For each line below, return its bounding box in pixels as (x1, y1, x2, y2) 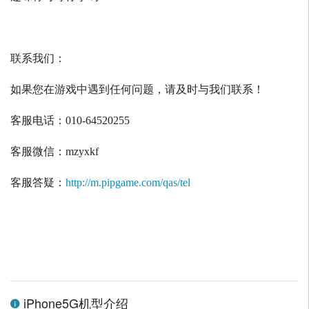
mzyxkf (66, 146, 99, 158)
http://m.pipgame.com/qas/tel (66, 177, 190, 189)
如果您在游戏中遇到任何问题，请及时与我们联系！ (10, 83, 264, 96)
